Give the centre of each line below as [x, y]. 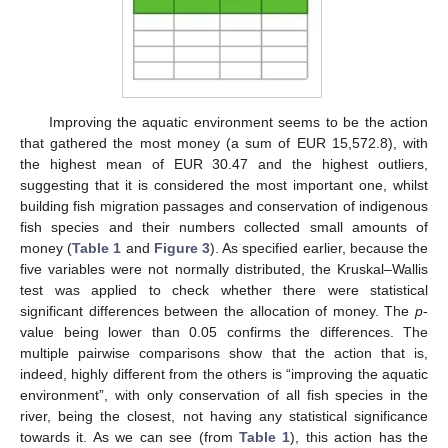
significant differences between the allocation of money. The [217, 311]
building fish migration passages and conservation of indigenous [224, 206]
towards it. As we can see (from [129, 437]
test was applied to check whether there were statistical [224, 290]
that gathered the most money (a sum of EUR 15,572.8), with [224, 143]
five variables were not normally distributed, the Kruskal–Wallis [224, 269]
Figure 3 [182, 248]
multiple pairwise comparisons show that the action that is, [224, 353]
